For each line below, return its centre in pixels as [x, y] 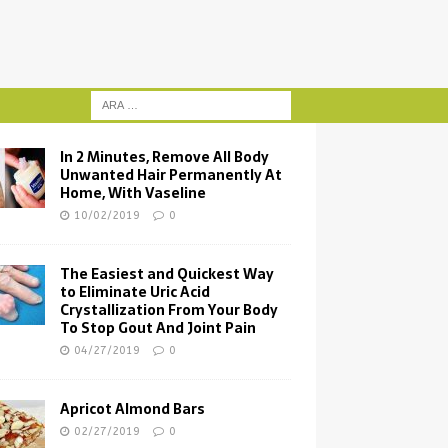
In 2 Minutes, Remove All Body [164, 157]
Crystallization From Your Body [168, 310]
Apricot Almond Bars [132, 409]
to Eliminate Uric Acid [134, 292]
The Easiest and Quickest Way [166, 274]
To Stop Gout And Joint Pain [157, 328]
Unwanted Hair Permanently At [170, 175]
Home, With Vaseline [132, 193]
